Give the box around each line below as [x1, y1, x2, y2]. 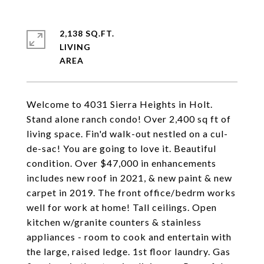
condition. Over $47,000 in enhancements [27, 157, 216, 169]
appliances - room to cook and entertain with [27, 231, 232, 242]
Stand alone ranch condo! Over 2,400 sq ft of [27, 113, 231, 124]
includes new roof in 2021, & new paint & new [27, 172, 232, 183]
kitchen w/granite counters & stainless [27, 216, 202, 227]
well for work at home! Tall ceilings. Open [27, 202, 217, 213]
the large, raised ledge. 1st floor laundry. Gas [27, 246, 230, 257]
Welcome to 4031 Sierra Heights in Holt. [27, 98, 213, 110]
